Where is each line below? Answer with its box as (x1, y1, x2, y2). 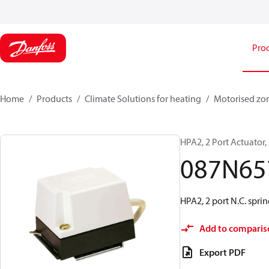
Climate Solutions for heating (85, 92, 201, 104)
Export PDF (199, 246, 246, 258)
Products (37, 92, 72, 104)
